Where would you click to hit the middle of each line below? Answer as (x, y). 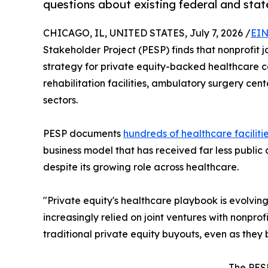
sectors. (60, 100)
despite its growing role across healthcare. (141, 167)
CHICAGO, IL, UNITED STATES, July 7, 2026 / (147, 33)
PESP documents (83, 133)
